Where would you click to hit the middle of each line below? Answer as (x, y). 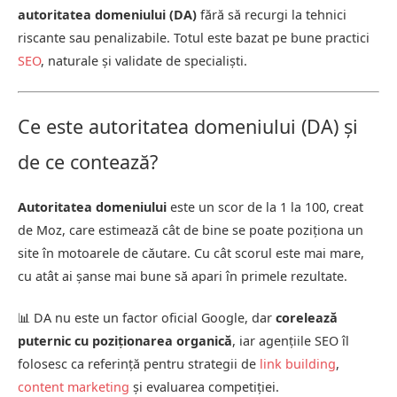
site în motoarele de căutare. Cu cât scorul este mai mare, (191, 253)
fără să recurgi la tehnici (272, 15)
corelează (307, 317)
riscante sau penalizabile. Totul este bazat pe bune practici (194, 38)
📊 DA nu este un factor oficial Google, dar (147, 317)
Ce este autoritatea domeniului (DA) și (188, 126)
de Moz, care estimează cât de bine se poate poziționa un (191, 230)
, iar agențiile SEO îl (291, 340)
